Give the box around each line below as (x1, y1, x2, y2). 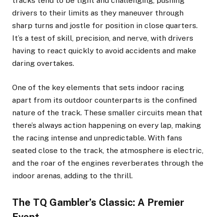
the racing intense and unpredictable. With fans (12, 133, 182, 143)
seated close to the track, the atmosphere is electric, (12, 146, 203, 155)
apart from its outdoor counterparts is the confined (12, 95, 197, 105)
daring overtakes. (12, 59, 74, 68)
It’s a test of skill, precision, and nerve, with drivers (12, 33, 193, 43)
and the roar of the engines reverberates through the (12, 158, 203, 168)
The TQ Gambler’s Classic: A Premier (12, 197, 184, 209)
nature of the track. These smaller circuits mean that (12, 108, 202, 118)
